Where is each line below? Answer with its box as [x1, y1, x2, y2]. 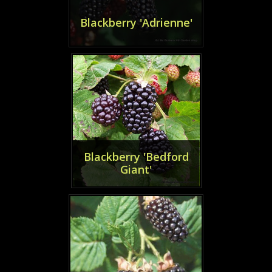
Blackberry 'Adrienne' [80, 15, 192, 30]
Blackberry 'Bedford [83, 149, 189, 165]
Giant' [120, 162, 152, 177]
